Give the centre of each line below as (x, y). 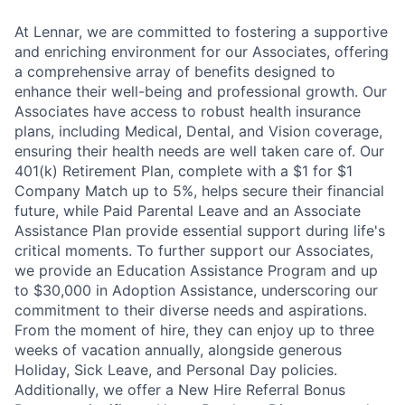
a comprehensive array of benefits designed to (175, 71)
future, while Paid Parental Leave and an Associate (188, 211)
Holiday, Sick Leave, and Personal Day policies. (176, 370)
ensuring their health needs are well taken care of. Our (199, 151)
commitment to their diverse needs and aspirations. (191, 310)
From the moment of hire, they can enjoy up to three (194, 330)
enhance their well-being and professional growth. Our (201, 91)
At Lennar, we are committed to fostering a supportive (201, 32)
